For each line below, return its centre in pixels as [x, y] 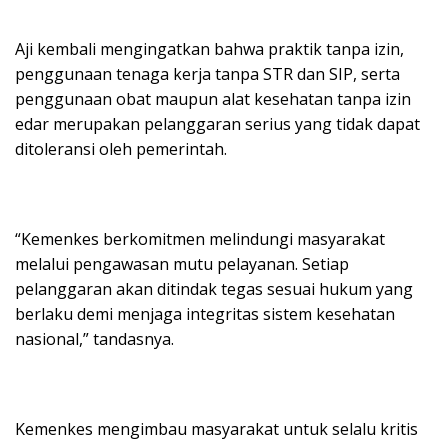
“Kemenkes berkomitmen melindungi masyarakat [200, 239]
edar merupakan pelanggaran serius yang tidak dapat [217, 124]
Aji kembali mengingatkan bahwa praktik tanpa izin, [209, 49]
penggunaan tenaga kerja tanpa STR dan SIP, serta [207, 74]
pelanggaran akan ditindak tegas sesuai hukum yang [214, 289]
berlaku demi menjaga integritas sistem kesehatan [205, 314]
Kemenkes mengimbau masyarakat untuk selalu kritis [216, 429]
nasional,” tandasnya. [94, 339]
